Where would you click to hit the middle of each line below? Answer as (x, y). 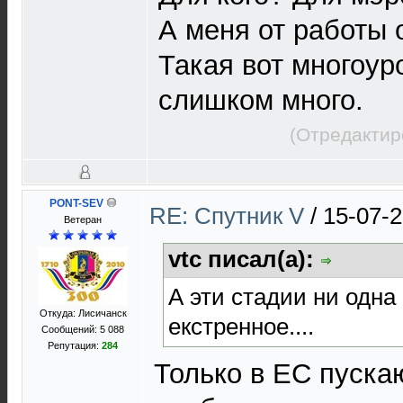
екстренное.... (241, 326)
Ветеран (83, 219)
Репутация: (75, 345)
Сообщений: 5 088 (83, 329)
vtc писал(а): (244, 259)
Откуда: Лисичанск (83, 313)
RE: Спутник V (230, 216)
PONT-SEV (76, 203)
